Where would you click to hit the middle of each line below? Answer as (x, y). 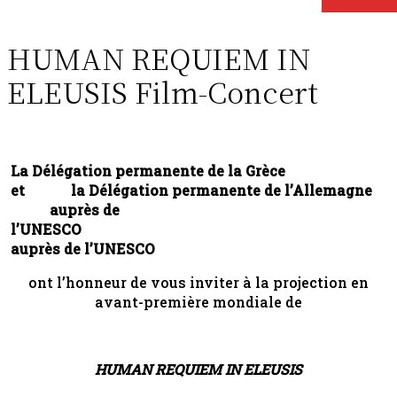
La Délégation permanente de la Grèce (178, 170)
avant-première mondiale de (198, 301)
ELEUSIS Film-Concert (163, 91)
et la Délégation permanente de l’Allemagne (198, 190)
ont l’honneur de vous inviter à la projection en (198, 282)
